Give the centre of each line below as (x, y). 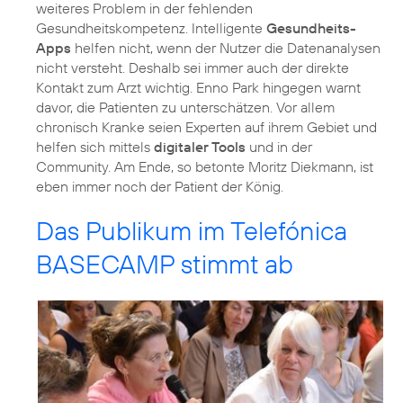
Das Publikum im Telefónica (192, 231)
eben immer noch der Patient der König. (160, 187)
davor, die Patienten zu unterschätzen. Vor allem (185, 107)
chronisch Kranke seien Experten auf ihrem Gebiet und (206, 127)
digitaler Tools (200, 147)
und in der (279, 147)
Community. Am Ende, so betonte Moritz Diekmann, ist (205, 167)
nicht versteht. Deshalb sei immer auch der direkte (193, 68)
